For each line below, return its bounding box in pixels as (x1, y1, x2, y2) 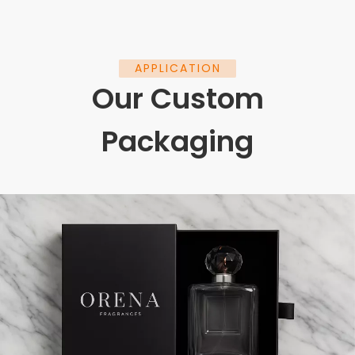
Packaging (101, 120, 254, 162)
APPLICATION (134, 59, 221, 76)
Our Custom (91, 78, 264, 119)
